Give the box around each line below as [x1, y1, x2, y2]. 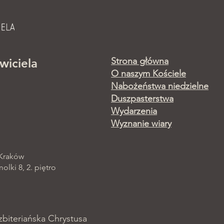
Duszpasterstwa [111, 93, 173, 104]
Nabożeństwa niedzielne [111, 80, 208, 91]
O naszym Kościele [111, 68, 186, 79]
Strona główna [111, 55, 168, 66]
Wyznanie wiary [111, 118, 171, 129]
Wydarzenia [111, 105, 157, 116]
